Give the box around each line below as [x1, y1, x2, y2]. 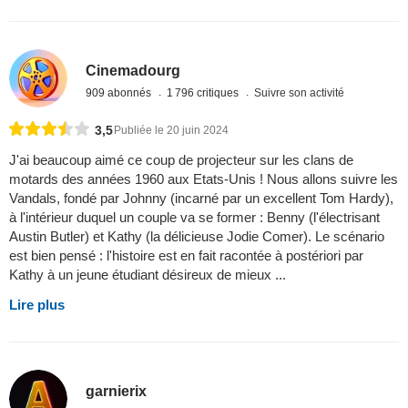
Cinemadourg [86, 62, 181, 78]
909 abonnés [86, 86, 155, 99]
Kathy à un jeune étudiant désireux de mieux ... [9, 267, 286, 283]
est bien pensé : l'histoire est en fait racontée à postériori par [9, 248, 363, 264]
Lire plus [9, 297, 65, 313]
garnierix [86, 382, 148, 399]
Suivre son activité [254, 86, 345, 99]
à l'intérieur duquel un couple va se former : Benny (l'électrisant [9, 209, 380, 226]
